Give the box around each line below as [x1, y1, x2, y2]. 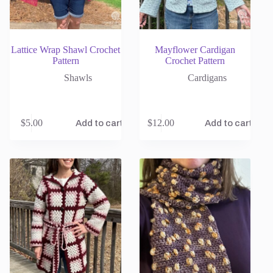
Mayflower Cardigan [154, 44, 235, 55]
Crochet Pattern [165, 55, 225, 66]
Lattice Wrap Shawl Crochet [11, 44, 120, 55]
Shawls [63, 72, 92, 83]
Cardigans [187, 72, 227, 83]
